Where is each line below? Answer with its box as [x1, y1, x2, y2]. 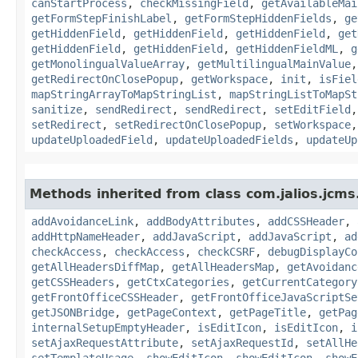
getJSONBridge [31, 305, 114, 319]
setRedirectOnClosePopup [114, 117, 261, 131]
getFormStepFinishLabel [31, 11, 172, 25]
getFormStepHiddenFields [185, 11, 332, 25]
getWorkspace [191, 72, 268, 86]
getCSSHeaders [31, 275, 114, 288]
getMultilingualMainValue [197, 57, 351, 70]
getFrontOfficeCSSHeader [31, 290, 178, 304]
